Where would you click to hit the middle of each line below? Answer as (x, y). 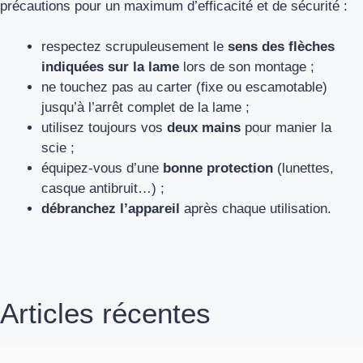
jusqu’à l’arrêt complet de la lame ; (145, 108)
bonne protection (218, 169)
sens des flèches (281, 47)
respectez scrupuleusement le (135, 47)
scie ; (58, 148)
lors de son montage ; (247, 67)
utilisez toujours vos (104, 128)
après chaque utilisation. (256, 209)
